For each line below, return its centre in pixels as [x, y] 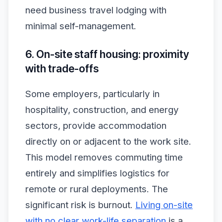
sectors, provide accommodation [96, 126]
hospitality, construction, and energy [102, 110]
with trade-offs [62, 68]
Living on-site [164, 205]
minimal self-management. [81, 26]
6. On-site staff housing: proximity [107, 54]
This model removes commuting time [104, 157]
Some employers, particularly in [92, 94]
